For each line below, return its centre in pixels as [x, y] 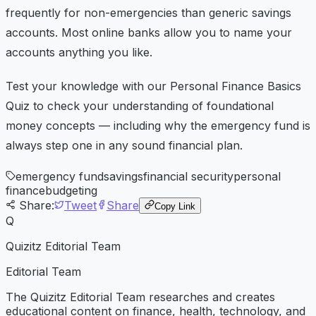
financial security [188, 176]
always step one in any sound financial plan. [124, 145]
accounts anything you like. [79, 52]
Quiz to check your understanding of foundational [140, 105]
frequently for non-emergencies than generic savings [148, 12]
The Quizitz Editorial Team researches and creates [140, 297]
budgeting [71, 190]
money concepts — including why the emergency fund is [158, 125]
